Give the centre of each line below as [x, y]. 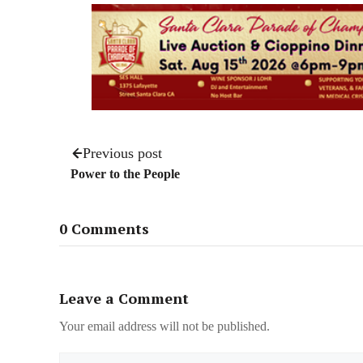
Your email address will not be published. [164, 327]
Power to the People [125, 173]
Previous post [122, 153]
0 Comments [104, 229]
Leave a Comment [124, 299]
